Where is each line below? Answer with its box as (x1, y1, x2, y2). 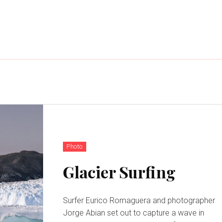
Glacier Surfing (63, 161, 176, 183)
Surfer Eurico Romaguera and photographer (63, 196, 216, 206)
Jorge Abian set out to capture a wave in (63, 208, 205, 218)
